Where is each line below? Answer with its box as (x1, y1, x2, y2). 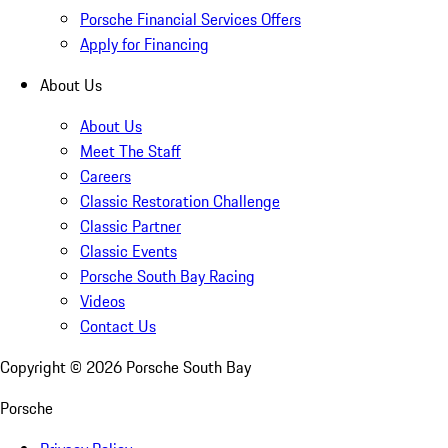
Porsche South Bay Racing (80, 263, 255, 288)
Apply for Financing (80, 31, 209, 56)
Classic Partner (80, 213, 181, 238)
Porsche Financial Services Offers (80, 6, 301, 31)
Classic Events (80, 238, 177, 263)
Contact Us (80, 313, 156, 338)
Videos (80, 288, 125, 313)
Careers (80, 163, 131, 188)
